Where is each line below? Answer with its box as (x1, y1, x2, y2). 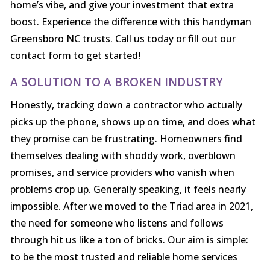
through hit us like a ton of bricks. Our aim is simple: (10, 233, 248, 247)
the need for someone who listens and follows (10, 216, 224, 230)
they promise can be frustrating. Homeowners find (10, 132, 242, 146)
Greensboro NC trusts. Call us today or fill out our (10, 32, 236, 46)
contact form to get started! (10, 49, 140, 63)
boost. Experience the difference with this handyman (10, 15, 251, 29)
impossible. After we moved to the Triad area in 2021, (10, 199, 253, 213)
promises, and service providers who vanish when (10, 166, 234, 180)
